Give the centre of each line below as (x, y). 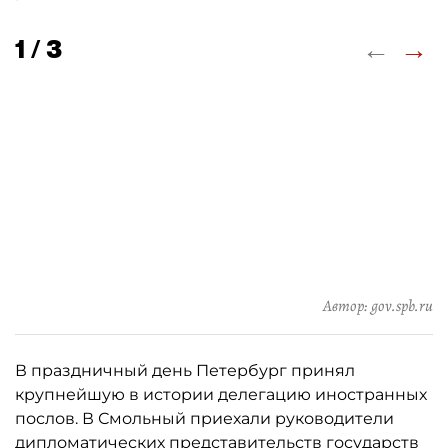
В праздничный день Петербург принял (185, 370)
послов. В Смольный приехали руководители (204, 418)
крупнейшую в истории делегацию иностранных (221, 394)
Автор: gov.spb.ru (378, 306)
